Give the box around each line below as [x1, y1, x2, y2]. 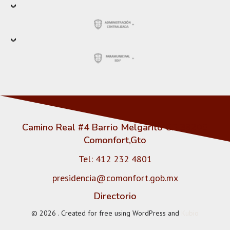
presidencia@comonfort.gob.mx [52, 172, 178, 184]
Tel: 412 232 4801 [78, 153, 152, 165]
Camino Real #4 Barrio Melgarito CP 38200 [22, 121, 208, 133]
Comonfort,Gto [84, 134, 146, 146]
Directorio [93, 190, 137, 202]
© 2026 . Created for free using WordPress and [31, 208, 181, 218]
